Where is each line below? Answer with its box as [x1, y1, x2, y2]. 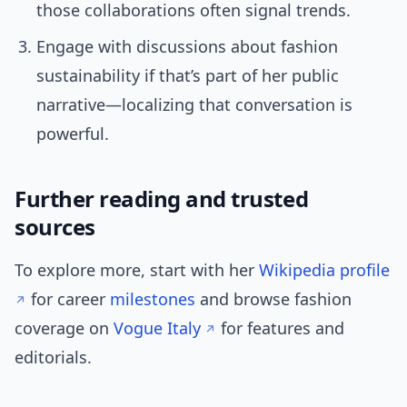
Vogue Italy [114, 317, 201, 340]
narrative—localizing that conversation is [36, 94, 352, 116]
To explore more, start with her [15, 259, 259, 282]
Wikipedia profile [259, 259, 390, 282]
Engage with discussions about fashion [36, 35, 338, 58]
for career [26, 288, 110, 311]
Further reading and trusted [15, 184, 309, 214]
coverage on [15, 317, 114, 340]
